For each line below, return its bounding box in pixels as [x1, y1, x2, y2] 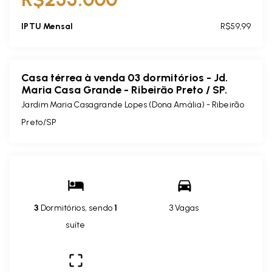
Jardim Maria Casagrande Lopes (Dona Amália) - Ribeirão [21, 99, 244, 110]
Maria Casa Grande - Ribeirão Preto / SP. [21, 83, 228, 97]
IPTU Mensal [21, 21, 73, 32]
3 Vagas [169, 202, 199, 213]
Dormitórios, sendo [39, 202, 114, 213]
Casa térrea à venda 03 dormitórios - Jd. [21, 70, 228, 84]
